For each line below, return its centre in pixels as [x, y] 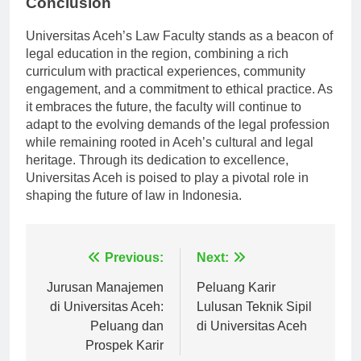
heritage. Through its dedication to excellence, [157, 174]
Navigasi [81, 276]
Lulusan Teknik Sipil [254, 321]
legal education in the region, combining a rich [157, 68]
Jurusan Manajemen [105, 301]
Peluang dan [127, 340]
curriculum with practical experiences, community [166, 85]
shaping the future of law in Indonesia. [134, 210]
